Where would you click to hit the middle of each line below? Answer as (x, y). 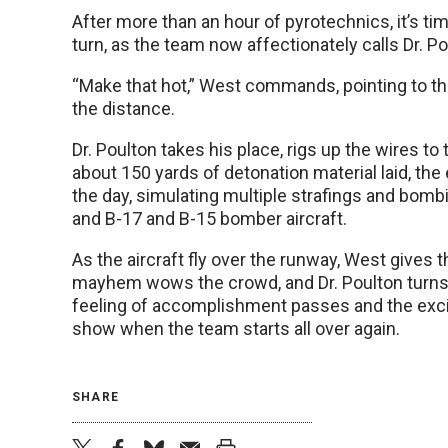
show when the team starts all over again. (236, 328)
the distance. (123, 108)
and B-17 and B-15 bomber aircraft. (209, 218)
